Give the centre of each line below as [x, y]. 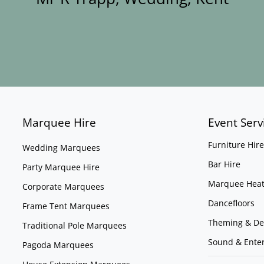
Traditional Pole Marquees [75, 226]
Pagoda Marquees [58, 245]
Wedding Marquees [62, 148]
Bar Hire [224, 164]
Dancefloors [231, 203]
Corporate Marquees [64, 187]
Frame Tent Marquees [66, 206]
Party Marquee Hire [61, 167]
